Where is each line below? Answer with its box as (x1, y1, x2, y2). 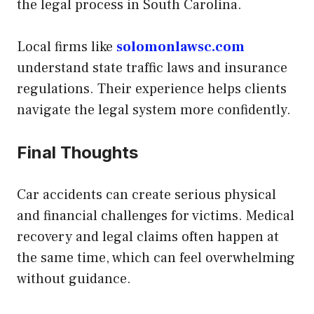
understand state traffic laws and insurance (17, 58, 287, 77)
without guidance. (17, 269, 131, 288)
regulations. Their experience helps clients (17, 79, 287, 98)
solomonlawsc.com (116, 37, 245, 56)
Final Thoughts (17, 142, 138, 163)
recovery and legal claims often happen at (17, 227, 279, 246)
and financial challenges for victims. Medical (17, 206, 294, 225)
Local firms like (17, 37, 116, 56)
